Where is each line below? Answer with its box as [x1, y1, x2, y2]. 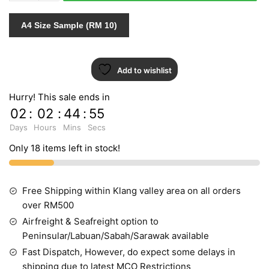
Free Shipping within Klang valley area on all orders [22, 184, 241, 196]
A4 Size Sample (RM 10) [20, 20, 117, 30]
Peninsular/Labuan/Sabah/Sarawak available [22, 229, 209, 241]
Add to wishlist [117, 65, 172, 75]
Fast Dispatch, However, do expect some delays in [22, 246, 235, 258]
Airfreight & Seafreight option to [22, 215, 159, 227]
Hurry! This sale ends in [9, 91, 110, 103]
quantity [8, 10, 43, 22]
